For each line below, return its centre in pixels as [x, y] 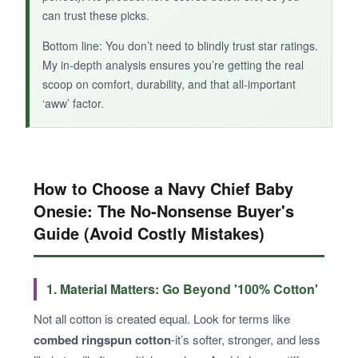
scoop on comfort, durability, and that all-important [169, 84]
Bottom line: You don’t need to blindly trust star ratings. [180, 45]
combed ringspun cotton [102, 339]
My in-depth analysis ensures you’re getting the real [173, 64]
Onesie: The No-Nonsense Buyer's [164, 210]
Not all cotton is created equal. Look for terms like [162, 318]
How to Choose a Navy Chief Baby [163, 188]
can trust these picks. [96, 15]
